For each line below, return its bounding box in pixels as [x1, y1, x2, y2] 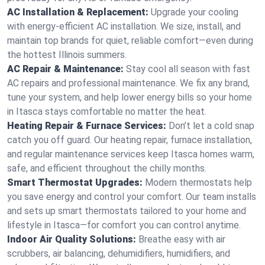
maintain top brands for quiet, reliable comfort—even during [7, 35, 253, 46]
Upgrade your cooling [151, 7, 238, 18]
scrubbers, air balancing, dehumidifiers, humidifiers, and [7, 248, 230, 259]
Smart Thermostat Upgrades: [7, 177, 143, 188]
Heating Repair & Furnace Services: [7, 120, 166, 131]
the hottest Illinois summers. [7, 49, 127, 60]
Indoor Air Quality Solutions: [7, 234, 136, 245]
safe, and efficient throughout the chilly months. [7, 163, 206, 174]
